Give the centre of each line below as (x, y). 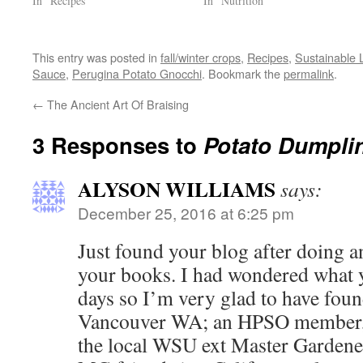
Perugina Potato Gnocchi (137, 73)
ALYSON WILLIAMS (177, 189)
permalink (309, 73)
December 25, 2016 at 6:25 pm (186, 213)
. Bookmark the (243, 73)
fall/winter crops (201, 57)
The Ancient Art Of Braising (116, 104)
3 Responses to (118, 145)
